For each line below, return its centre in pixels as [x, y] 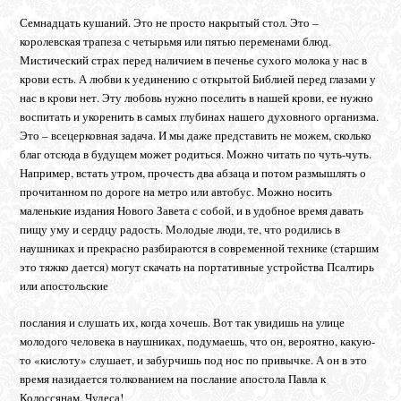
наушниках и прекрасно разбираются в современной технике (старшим [200, 247]
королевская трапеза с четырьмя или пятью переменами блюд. [176, 41]
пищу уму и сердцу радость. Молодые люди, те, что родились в [180, 229]
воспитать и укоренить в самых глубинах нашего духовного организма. [200, 116]
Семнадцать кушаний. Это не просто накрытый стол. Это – [170, 22]
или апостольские [64, 285]
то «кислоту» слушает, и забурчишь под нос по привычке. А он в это [194, 359]
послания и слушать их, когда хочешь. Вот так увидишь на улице [183, 322]
